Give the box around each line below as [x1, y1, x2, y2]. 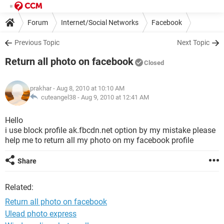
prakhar [30, 84, 51, 92]
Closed [144, 59, 164, 66]
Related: [5, 182, 33, 192]
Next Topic [177, 38, 209, 46]
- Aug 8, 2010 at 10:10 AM [51, 84, 124, 92]
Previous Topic [14, 38, 59, 46]
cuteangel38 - [38, 93, 81, 101]
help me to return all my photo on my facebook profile [5, 135, 193, 145]
